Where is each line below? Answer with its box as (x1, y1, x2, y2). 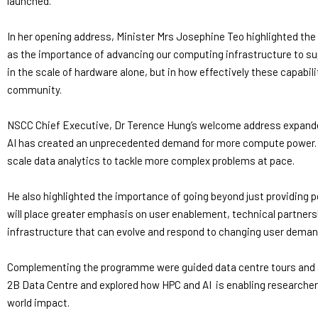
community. (7, 82, 64, 96)
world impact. (7, 295, 72, 309)
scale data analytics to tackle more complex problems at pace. (7, 153, 297, 167)
